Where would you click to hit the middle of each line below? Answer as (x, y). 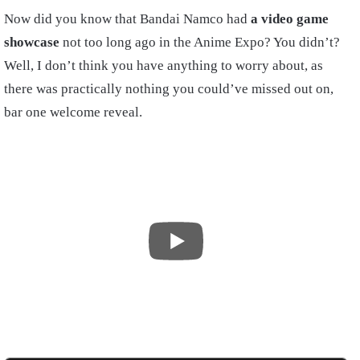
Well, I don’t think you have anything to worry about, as (164, 66)
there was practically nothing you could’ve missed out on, (169, 89)
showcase (32, 43)
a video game (290, 19)
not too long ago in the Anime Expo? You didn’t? (200, 43)
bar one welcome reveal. (73, 112)
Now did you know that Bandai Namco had (127, 19)
